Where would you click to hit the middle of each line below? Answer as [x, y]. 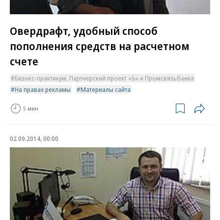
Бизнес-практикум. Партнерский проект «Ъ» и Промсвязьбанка [104, 78]
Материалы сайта [106, 89]
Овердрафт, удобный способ [84, 30]
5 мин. [31, 109]
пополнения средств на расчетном [100, 45]
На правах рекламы [43, 89]
